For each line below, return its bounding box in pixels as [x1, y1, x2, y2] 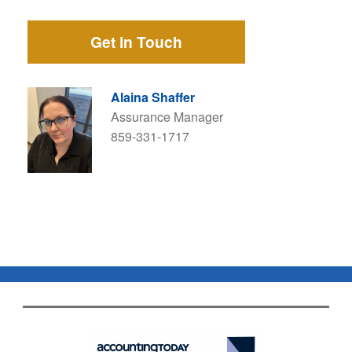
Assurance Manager [111, 107, 223, 126]
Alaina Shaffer [111, 87, 195, 106]
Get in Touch [90, 31, 182, 53]
